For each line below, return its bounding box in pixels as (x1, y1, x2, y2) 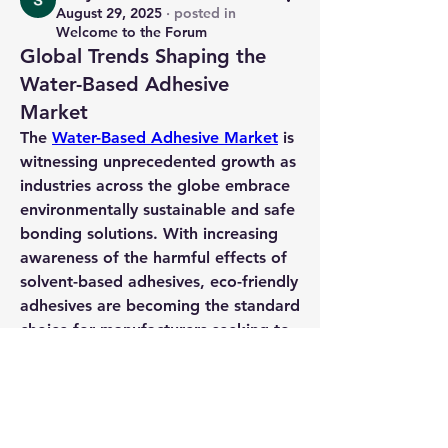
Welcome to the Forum (56, 23, 207, 41)
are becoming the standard (92, 296, 300, 315)
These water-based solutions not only (20, 368, 297, 387)
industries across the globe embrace (20, 176, 290, 195)
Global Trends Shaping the (20, 44, 266, 68)
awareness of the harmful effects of (20, 248, 287, 267)
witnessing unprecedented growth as (20, 152, 296, 171)
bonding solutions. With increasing (20, 224, 278, 243)
